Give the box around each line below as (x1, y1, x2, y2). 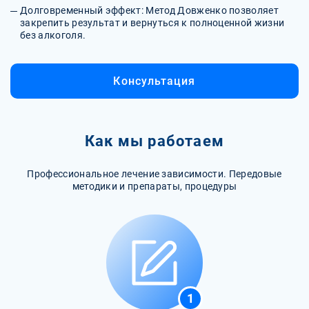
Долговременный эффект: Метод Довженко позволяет (20, 4, 279, 16)
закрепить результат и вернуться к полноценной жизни (20, 17, 285, 28)
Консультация (113, 74, 196, 88)
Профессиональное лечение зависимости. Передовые (27, 168, 282, 179)
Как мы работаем (85, 132, 224, 150)
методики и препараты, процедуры (72, 180, 237, 192)
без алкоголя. (20, 29, 86, 41)
